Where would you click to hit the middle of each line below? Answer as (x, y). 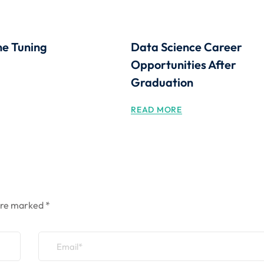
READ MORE (156, 110)
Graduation (162, 82)
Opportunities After (184, 65)
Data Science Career (187, 47)
